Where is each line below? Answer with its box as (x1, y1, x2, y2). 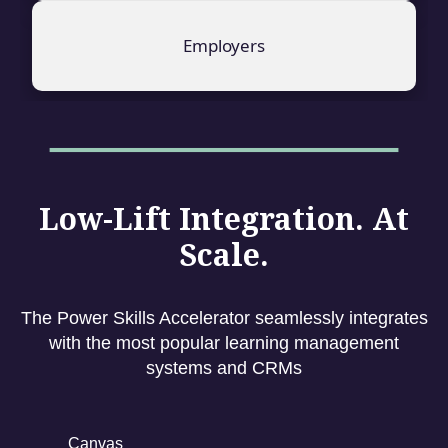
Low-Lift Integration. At (39, 197, 409, 239)
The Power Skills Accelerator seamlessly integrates (20, 307, 428, 328)
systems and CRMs (146, 357, 302, 378)
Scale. (179, 233, 269, 275)
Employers (183, 34, 265, 58)
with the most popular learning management (49, 332, 399, 353)
